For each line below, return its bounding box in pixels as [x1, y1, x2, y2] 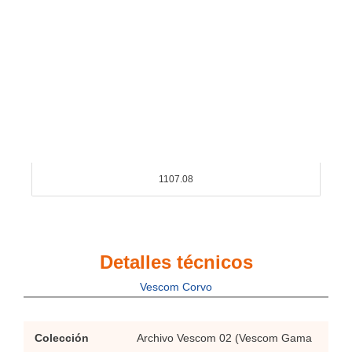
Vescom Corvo [140, 280, 212, 294]
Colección [34, 332, 89, 345]
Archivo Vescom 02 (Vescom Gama [136, 332, 312, 345]
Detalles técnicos [99, 251, 253, 273]
